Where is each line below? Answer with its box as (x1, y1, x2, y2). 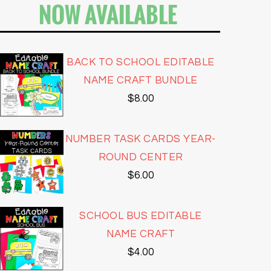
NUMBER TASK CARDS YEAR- (65, 134, 216, 145)
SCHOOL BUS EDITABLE (79, 211, 202, 222)
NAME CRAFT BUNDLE (83, 74, 198, 86)
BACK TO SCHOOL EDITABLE (67, 56, 215, 68)
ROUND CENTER (98, 152, 183, 163)
